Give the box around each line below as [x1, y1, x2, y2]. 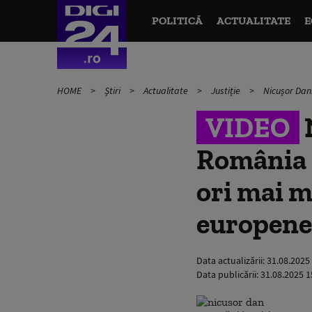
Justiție [211, 84, 242, 97]
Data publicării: [196, 268, 260, 281]
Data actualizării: [196, 254, 267, 267]
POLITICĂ [151, 14, 203, 27]
